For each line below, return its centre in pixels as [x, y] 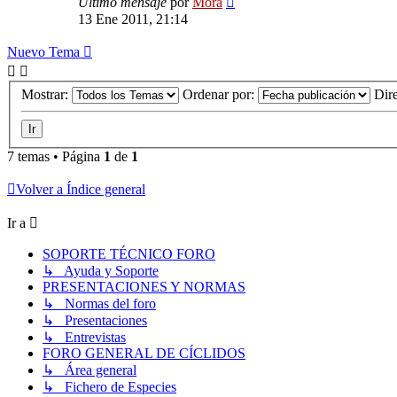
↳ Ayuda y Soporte [101, 271]
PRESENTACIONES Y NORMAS [144, 287]
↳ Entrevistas [84, 338]
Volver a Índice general [81, 190]
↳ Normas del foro [99, 304]
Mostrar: [47, 95]
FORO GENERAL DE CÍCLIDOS [144, 354]
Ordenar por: [220, 95]
